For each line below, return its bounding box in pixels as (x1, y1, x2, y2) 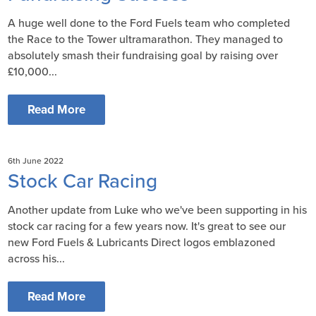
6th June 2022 (8, 156, 64, 166)
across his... (8, 252, 66, 267)
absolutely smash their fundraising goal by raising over (8, 49, 279, 63)
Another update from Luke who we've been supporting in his (8, 203, 308, 218)
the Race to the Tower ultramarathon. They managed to (8, 32, 284, 47)
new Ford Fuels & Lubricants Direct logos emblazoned (8, 236, 276, 250)
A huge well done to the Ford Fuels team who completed (8, 16, 291, 31)
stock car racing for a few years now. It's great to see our (8, 219, 286, 234)
